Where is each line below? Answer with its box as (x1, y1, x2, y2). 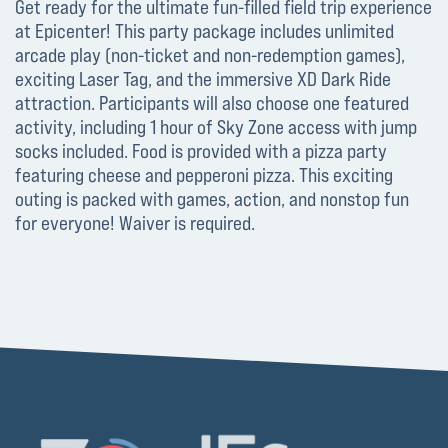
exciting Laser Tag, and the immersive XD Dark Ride (15, 68, 391, 90)
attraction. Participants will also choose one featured (15, 92, 409, 114)
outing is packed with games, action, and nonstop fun (15, 188, 409, 210)
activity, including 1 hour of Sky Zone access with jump (15, 116, 417, 138)
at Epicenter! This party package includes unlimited (15, 20, 394, 42)
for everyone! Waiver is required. (15, 212, 255, 234)
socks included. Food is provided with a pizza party (15, 140, 387, 162)
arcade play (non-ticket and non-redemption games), (15, 44, 405, 66)
